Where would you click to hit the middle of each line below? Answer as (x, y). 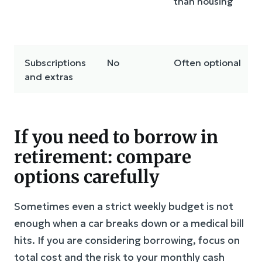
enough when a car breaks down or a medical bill (129, 224)
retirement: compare (103, 157)
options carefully (87, 177)
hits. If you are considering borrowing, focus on (127, 241)
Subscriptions (55, 63)
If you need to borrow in (116, 137)
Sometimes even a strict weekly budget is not (124, 207)
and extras (49, 77)
